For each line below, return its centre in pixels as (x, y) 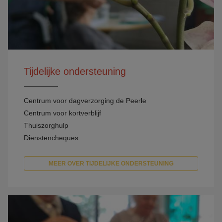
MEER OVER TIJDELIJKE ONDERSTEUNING (111, 163)
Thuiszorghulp (46, 125)
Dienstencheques (51, 138)
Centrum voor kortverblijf (62, 113)
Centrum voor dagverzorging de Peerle (85, 100)
